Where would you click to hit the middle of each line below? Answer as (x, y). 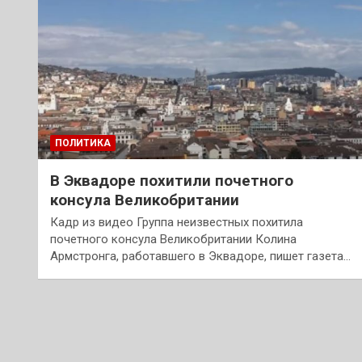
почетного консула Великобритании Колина (173, 239)
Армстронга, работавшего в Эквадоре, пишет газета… (200, 256)
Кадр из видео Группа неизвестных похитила (177, 222)
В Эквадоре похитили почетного (172, 180)
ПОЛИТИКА (83, 143)
